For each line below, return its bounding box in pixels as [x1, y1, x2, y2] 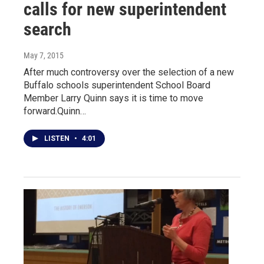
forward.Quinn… [24, 105, 86, 117]
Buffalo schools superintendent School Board [24, 80, 210, 91]
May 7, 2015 [24, 51, 64, 61]
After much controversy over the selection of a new [24, 67, 234, 78]
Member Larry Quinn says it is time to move [24, 93, 203, 104]
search [24, 19, 71, 40]
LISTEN [44, 134, 71, 143]
